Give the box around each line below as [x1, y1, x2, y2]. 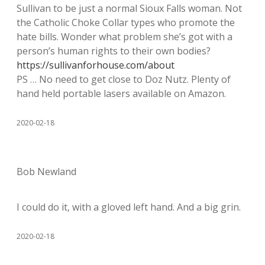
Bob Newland [17, 165, 76, 179]
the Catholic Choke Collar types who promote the [17, 16, 235, 30]
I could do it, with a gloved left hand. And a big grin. [17, 201, 241, 214]
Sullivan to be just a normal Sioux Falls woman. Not [17, 2, 242, 15]
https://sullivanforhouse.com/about [17, 59, 174, 72]
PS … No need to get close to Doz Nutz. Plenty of [17, 73, 231, 86]
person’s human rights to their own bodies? [17, 44, 211, 58]
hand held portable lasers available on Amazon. [17, 87, 226, 101]
